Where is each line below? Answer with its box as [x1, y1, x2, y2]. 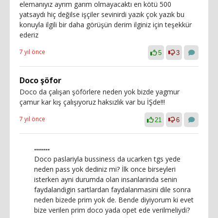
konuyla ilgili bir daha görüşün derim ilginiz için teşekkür [19, 19, 192, 29]
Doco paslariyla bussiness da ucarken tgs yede [34, 154, 181, 163]
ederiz [19, 30, 38, 39]
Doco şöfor [19, 74, 61, 86]
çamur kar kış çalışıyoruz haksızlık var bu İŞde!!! [19, 97, 165, 107]
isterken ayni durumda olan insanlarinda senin [34, 174, 177, 184]
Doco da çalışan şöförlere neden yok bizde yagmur [19, 87, 180, 96]
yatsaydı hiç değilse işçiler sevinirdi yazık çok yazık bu [19, 9, 184, 19]
